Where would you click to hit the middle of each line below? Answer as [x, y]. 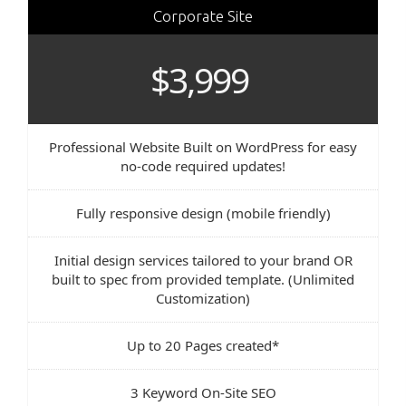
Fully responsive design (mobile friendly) [203, 213]
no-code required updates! [203, 165]
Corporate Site [203, 15]
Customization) [203, 298]
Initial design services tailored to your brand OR [203, 260]
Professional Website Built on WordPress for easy [203, 146]
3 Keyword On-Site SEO [203, 392]
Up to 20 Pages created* [203, 345]
